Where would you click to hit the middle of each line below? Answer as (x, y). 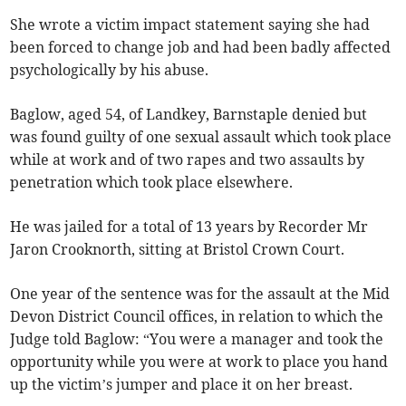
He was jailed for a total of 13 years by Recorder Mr (189, 227)
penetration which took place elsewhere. (152, 183)
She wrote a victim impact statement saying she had (190, 25)
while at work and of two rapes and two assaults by (188, 160)
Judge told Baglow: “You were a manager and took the (197, 339)
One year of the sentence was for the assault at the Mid (200, 294)
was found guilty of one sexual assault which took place (201, 137)
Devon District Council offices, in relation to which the (197, 317)
